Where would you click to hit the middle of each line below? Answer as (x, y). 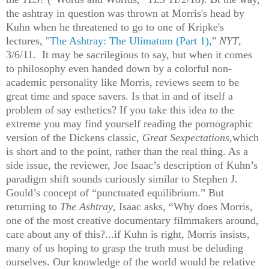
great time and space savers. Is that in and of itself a (119, 96)
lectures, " (28, 41)
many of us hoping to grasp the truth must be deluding (125, 248)
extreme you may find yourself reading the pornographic (129, 123)
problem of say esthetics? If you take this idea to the (120, 110)
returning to (32, 206)
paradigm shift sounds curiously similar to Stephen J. (122, 179)
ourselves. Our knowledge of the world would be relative (131, 261)
